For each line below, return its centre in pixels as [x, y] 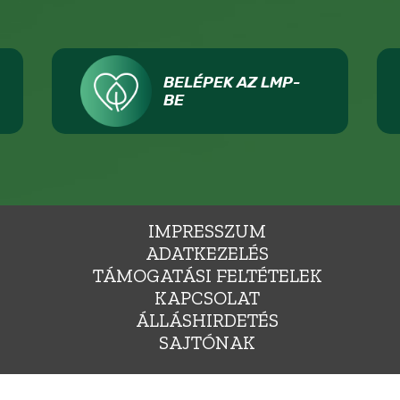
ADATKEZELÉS [207, 253]
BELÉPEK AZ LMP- [232, 82]
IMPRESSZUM [207, 230]
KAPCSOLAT [207, 297]
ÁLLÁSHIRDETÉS [207, 320]
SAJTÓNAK [207, 342]
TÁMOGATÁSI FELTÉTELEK [207, 275]
